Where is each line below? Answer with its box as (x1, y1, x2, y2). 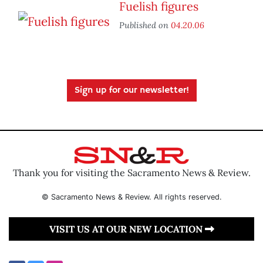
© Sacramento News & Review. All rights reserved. (41, 192, 222, 201)
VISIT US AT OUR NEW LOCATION (49, 222, 205, 235)
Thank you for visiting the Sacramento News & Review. (12, 166, 251, 178)
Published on (119, 19, 171, 31)
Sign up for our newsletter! (74, 85, 189, 97)
